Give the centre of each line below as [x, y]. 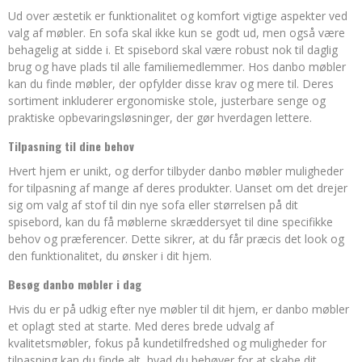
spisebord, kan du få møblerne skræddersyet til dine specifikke [170, 222]
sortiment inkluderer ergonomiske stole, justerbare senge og [167, 101]
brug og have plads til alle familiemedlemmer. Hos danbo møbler [177, 67]
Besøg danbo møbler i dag [75, 284]
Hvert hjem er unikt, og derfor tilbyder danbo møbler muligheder [176, 171]
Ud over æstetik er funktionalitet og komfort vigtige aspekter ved [178, 16]
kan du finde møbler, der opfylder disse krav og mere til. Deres [171, 84]
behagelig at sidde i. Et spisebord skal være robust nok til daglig [173, 50]
